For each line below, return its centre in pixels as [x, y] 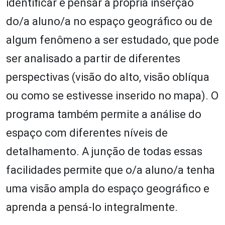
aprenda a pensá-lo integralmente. [92, 207]
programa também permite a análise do [104, 114]
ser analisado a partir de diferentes [93, 58]
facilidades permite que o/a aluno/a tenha [110, 170]
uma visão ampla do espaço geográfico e [108, 188]
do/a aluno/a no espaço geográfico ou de [109, 21]
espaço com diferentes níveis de [87, 133]
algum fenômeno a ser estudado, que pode [113, 40]
